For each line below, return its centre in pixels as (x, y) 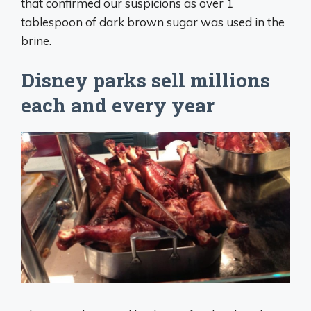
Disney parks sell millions (145, 80)
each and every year (118, 105)
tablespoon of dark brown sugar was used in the (153, 22)
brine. (36, 41)
